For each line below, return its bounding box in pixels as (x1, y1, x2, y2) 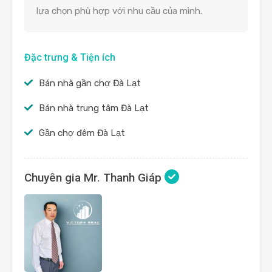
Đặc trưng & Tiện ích (24, 51, 115, 63)
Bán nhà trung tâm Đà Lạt (39, 102, 149, 114)
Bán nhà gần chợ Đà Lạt (39, 77, 141, 89)
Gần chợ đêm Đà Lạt (39, 127, 125, 138)
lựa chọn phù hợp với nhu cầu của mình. (36, 5, 202, 16)
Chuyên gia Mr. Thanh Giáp (24, 170, 165, 185)
